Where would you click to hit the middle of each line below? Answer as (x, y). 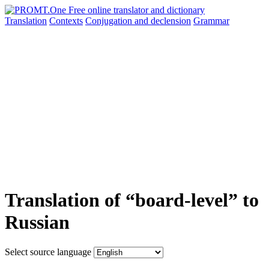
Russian (37, 222)
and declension (163, 21)
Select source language (48, 252)
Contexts (66, 21)
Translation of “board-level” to (132, 200)
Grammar (211, 21)
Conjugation (110, 21)
